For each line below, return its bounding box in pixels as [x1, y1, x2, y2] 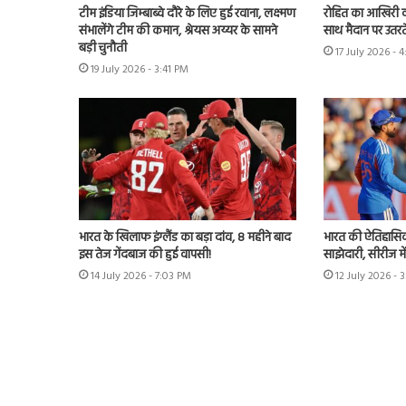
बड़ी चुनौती [79, 37, 127, 59]
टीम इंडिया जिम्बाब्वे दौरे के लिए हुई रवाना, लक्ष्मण [79, 3, 295, 24]
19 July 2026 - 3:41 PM [91, 60, 188, 79]
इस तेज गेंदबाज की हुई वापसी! [79, 245, 211, 266]
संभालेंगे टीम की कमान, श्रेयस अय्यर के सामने [79, 20, 277, 42]
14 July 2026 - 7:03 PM [91, 267, 191, 286]
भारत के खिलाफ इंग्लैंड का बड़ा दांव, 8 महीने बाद [79, 227, 291, 249]
